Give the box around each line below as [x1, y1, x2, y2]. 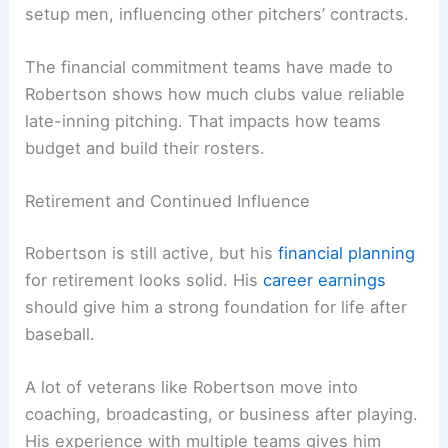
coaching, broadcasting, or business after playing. [25, 404, 419, 425]
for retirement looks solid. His [25, 270, 264, 291]
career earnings [263, 270, 387, 291]
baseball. [25, 324, 96, 345]
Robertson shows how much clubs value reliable [25, 84, 406, 105]
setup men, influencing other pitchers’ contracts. [25, 3, 410, 24]
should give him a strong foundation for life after [25, 297, 408, 318]
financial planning [278, 243, 416, 264]
